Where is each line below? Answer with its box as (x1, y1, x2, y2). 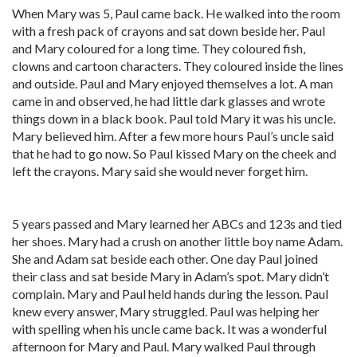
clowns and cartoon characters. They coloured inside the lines (12, 58, 343, 73)
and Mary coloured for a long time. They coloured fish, (12, 41, 305, 56)
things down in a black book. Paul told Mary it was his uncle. (12, 111, 335, 126)
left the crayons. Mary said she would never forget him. (12, 163, 308, 178)
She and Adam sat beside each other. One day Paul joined (12, 251, 318, 266)
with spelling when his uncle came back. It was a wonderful (12, 321, 327, 336)
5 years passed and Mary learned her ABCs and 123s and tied (12, 216, 342, 231)
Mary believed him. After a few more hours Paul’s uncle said (12, 128, 334, 143)
